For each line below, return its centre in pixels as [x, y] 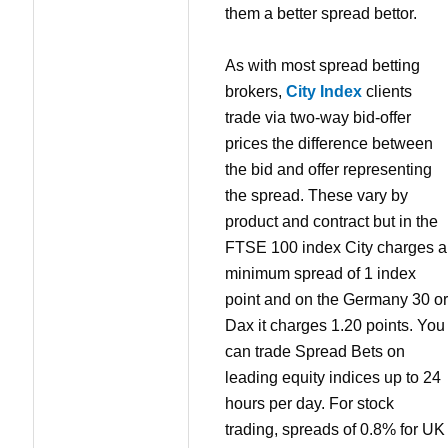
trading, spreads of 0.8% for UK [335, 429]
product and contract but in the [331, 221]
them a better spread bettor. [321, 13]
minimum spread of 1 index [320, 273]
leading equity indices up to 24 [333, 377]
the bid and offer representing [328, 169]
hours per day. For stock [309, 403]
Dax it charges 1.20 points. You [335, 325]
